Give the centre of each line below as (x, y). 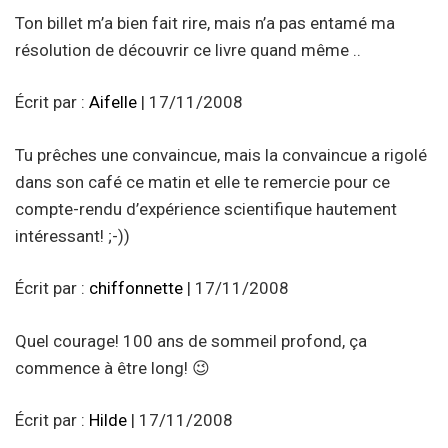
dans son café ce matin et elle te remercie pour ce (202, 181)
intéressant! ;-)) (72, 235)
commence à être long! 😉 (112, 367)
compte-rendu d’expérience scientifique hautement (206, 208)
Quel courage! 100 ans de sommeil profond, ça (191, 340)
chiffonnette (136, 288)
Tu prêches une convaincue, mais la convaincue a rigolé (221, 154)
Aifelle (113, 102)
